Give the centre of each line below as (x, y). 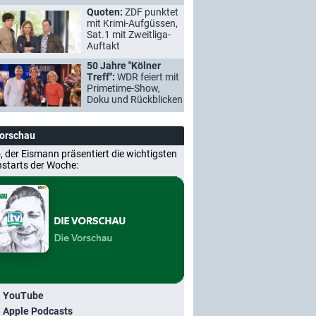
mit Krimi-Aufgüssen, (132, 23)
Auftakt (103, 46)
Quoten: (106, 12)
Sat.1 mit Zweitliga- (129, 35)
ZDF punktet (152, 12)
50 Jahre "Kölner (124, 66)
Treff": (102, 77)
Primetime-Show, (123, 88)
